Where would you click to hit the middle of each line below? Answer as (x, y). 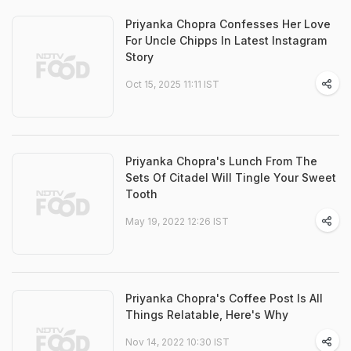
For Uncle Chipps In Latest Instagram (226, 40)
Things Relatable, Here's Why (207, 315)
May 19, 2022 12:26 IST (177, 221)
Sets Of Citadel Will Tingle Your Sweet (231, 177)
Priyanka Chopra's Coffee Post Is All (224, 298)
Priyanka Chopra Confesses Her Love (228, 24)
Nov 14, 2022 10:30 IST (177, 342)
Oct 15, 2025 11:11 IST (172, 84)
